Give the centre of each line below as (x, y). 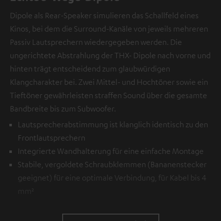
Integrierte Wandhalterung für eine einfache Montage (111, 151)
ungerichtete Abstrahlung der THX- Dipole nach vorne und (110, 55)
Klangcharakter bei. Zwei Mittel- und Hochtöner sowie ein (109, 82)
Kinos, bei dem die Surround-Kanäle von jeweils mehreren (109, 28)
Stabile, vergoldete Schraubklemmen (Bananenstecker (112, 164)
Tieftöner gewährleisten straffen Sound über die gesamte (109, 95)
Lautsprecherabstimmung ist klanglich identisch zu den (113, 124)
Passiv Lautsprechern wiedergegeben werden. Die (96, 42)
